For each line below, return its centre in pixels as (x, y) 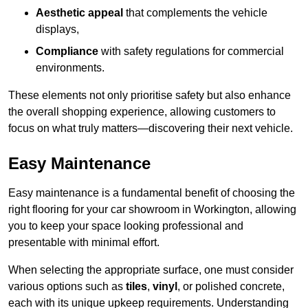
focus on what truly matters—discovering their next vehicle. (151, 129)
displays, (57, 30)
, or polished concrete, (231, 287)
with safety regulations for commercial (191, 52)
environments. (70, 68)
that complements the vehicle (195, 13)
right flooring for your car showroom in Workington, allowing (152, 210)
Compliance (67, 52)
